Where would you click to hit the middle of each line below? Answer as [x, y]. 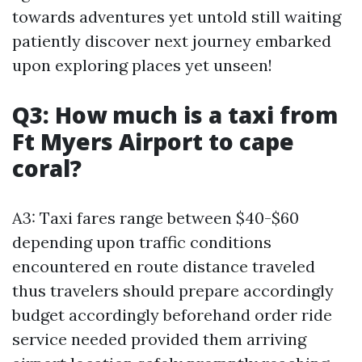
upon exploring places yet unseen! [142, 65]
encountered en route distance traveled [164, 266]
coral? [47, 168]
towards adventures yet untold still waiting [177, 17]
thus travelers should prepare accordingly [173, 290]
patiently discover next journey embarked [172, 41]
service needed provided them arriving [159, 339]
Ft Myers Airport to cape [153, 141]
